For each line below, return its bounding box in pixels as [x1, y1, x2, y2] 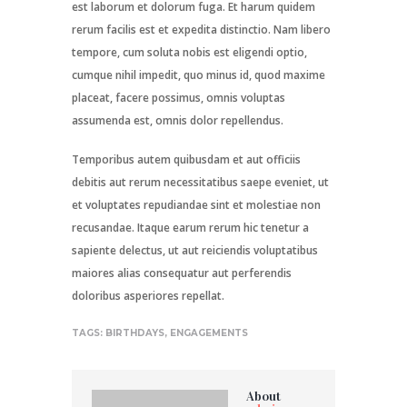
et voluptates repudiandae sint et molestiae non [72, 197, 321, 213]
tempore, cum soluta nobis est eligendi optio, [72, 45, 307, 61]
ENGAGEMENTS [170, 327, 248, 340]
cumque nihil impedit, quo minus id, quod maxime [72, 67, 325, 84]
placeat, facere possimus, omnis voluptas [72, 90, 285, 106]
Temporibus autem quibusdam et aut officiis [72, 152, 301, 168]
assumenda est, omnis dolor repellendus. [72, 113, 283, 129]
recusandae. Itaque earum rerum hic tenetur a [72, 220, 309, 236]
